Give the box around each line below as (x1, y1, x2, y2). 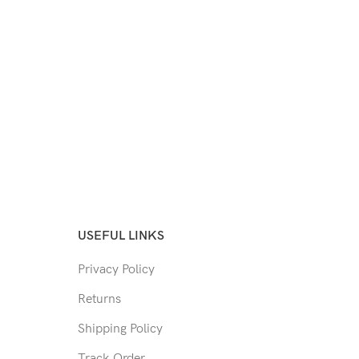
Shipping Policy (77, 321, 163, 337)
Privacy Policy (77, 262, 155, 277)
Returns (77, 292, 121, 307)
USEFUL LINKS (77, 228, 164, 244)
